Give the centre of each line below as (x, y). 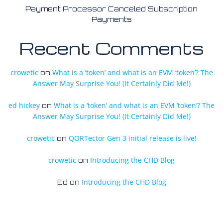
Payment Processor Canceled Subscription (111, 8)
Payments (111, 19)
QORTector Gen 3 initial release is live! (132, 138)
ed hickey (24, 105)
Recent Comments (111, 48)
